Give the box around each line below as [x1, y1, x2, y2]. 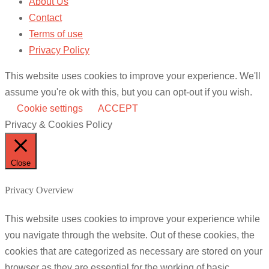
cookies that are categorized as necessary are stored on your [5, 246, 262, 257]
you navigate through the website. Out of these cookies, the [5, 230, 255, 241]
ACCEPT [98, 103, 138, 113]
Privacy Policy [29, 44, 89, 55]
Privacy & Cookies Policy [5, 119, 112, 130]
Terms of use [29, 28, 83, 39]
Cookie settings [17, 103, 83, 113]
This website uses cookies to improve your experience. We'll [5, 70, 261, 81]
